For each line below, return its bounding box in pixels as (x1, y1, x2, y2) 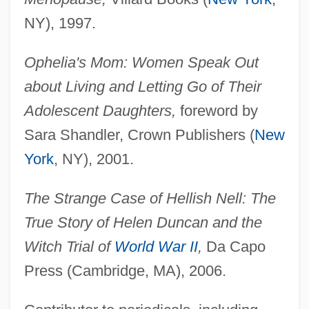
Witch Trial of (23, 238, 114, 256)
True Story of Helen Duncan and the (23, 214, 262, 232)
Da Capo (201, 238, 266, 256)
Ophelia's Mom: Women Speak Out (23, 54, 259, 72)
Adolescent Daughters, (23, 102, 176, 120)
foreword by (175, 102, 258, 120)
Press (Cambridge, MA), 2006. (23, 262, 226, 280)
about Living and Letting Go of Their (23, 78, 261, 96)
